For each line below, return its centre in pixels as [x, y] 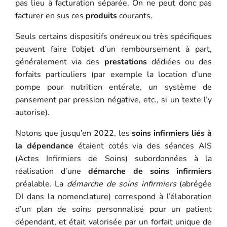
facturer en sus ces [50, 15]
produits [101, 15]
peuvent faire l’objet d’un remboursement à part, [113, 49]
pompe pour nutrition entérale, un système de [113, 87]
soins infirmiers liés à [172, 133]
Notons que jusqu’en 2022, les [73, 133]
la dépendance [44, 146]
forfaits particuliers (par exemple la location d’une [113, 74]
